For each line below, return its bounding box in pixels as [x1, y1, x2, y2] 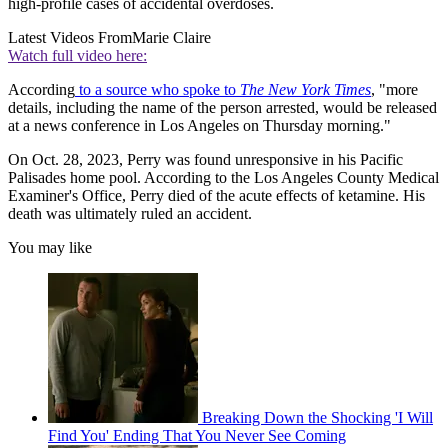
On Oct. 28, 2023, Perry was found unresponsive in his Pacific [8, 151, 403, 169]
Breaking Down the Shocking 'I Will [202, 409, 433, 427]
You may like [8, 239, 92, 257]
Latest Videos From [8, 29, 132, 47]
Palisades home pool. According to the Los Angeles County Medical [8, 169, 439, 187]
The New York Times [240, 81, 371, 99]
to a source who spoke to [75, 81, 240, 99]
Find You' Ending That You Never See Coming [48, 427, 346, 445]
